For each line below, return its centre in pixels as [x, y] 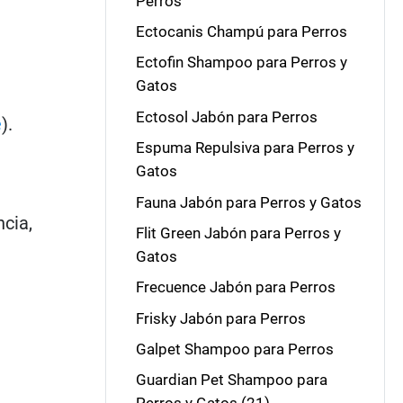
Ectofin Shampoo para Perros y [241, 63]
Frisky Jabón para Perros [220, 318]
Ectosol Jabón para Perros [226, 116]
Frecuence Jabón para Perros [235, 287]
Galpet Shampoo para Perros [234, 349]
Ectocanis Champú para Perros [241, 31]
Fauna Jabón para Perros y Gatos [248, 202]
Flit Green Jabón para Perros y [238, 233]
